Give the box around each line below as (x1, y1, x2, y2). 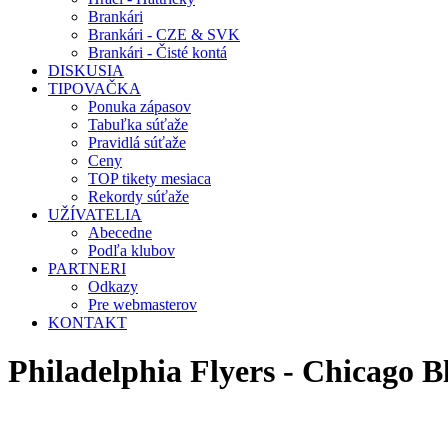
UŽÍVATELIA (48, 206, 142, 223)
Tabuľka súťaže (88, 116, 188, 133)
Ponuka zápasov (88, 98, 191, 115)
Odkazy (88, 278, 138, 295)
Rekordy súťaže (88, 188, 189, 205)
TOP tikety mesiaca (88, 170, 211, 187)
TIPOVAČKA (48, 80, 141, 97)
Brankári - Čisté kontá (88, 44, 227, 61)
